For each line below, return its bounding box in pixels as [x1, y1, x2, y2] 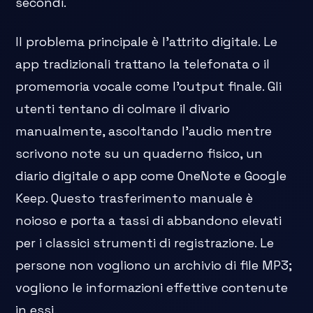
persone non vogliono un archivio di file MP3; [15, 257, 293, 274]
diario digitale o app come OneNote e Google [15, 168, 287, 184]
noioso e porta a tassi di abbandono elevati [15, 212, 282, 229]
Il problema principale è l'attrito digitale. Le [15, 34, 278, 50]
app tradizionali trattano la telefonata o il [15, 56, 270, 73]
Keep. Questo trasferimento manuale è [15, 190, 254, 207]
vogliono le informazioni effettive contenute [15, 279, 289, 296]
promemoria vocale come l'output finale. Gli [15, 78, 282, 95]
